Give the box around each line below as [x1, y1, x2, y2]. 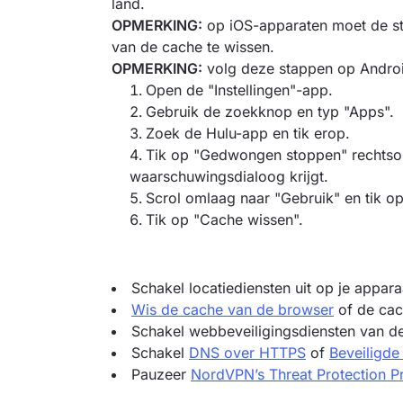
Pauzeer [131, 365, 191, 383]
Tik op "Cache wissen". [146, 210, 303, 228]
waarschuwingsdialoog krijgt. [130, 167, 328, 185]
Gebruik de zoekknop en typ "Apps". [146, 103, 394, 121]
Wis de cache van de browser [131, 300, 334, 318]
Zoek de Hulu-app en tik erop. [146, 124, 350, 142]
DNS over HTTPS [189, 344, 306, 362]
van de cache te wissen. [112, 38, 274, 56]
